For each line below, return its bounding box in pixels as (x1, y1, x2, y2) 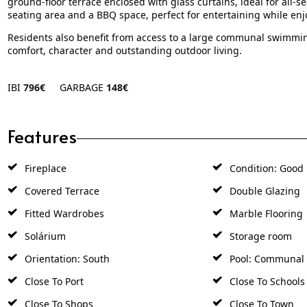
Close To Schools (226, 274, 305, 288)
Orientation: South (21, 251, 110, 265)
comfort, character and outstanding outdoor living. (7, 43, 242, 57)
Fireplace (21, 161, 66, 175)
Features (7, 123, 77, 148)
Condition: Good (226, 161, 304, 175)
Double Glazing (226, 184, 300, 197)
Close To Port (21, 274, 84, 288)
